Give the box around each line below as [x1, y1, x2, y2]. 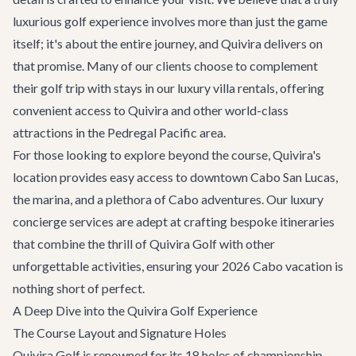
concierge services [13, 214, 114, 229]
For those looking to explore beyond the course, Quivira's [13, 147, 321, 162]
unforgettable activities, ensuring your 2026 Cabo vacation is [13, 258, 343, 273]
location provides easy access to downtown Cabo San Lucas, [13, 169, 338, 184]
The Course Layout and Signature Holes [13, 325, 226, 340]
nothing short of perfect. [13, 281, 145, 296]
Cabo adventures [168, 192, 261, 207]
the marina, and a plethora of [13, 192, 168, 207]
